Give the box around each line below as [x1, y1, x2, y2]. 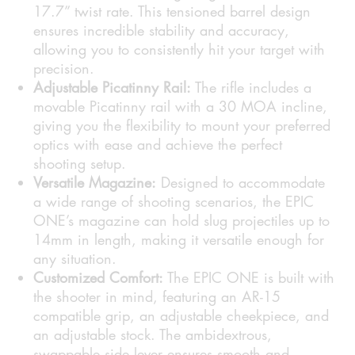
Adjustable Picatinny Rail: [33, 78, 192, 97]
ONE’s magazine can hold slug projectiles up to [33, 211, 330, 231]
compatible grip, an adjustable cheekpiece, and [33, 306, 330, 326]
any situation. [33, 249, 117, 269]
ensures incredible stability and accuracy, [33, 21, 290, 40]
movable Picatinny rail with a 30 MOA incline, [33, 97, 328, 116]
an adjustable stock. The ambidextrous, [33, 325, 273, 345]
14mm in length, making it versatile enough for [33, 230, 325, 250]
